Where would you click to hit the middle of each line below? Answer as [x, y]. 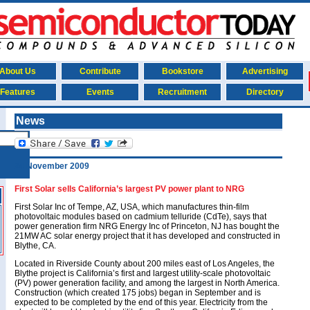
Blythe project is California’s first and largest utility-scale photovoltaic [143, 273]
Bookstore [182, 71]
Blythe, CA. [35, 246]
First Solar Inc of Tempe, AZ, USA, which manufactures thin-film [132, 207]
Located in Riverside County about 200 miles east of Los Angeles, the [145, 264]
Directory [265, 92]
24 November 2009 [52, 166]
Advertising [265, 71]
